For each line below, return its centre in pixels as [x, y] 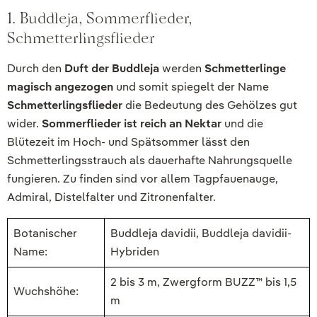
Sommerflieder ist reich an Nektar [132, 124]
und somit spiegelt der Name [191, 87]
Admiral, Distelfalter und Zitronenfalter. [111, 197]
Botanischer [45, 234]
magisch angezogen [60, 87]
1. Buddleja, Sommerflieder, [99, 18]
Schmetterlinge [245, 69]
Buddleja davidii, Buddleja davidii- [201, 234]
